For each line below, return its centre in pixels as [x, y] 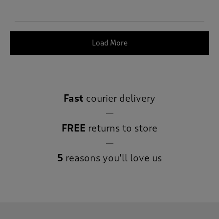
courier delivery [120, 99]
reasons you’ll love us [112, 158]
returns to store [121, 129]
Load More [109, 43]
